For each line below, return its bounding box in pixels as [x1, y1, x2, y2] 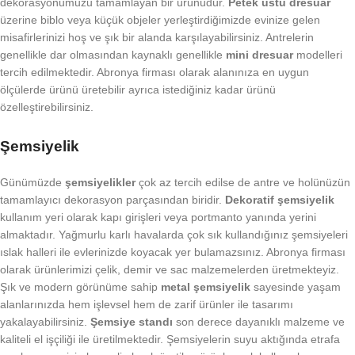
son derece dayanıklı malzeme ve [173, 315, 345, 329]
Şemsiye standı [90, 315, 173, 329]
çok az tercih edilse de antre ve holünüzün [136, 176, 350, 189]
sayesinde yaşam [250, 281, 341, 294]
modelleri [293, 48, 342, 62]
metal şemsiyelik [161, 281, 250, 294]
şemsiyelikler [65, 176, 136, 189]
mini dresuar [226, 48, 293, 62]
